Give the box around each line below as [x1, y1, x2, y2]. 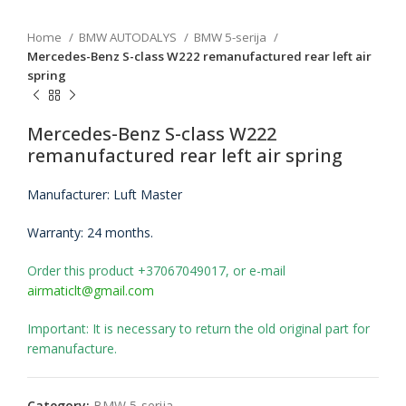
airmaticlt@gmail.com [27, 282, 154, 299]
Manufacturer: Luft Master [27, 186, 186, 203]
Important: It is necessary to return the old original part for [27, 320, 370, 337]
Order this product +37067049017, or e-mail [27, 262, 285, 279]
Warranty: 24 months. [27, 224, 153, 241]
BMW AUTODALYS [79, 29, 179, 45]
